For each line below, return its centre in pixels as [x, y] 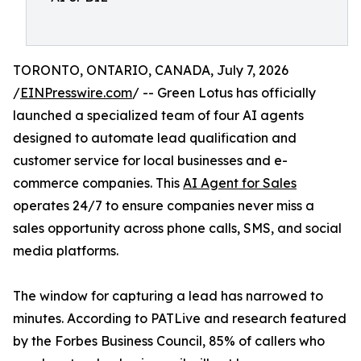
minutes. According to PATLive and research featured [180, 318]
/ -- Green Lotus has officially [224, 93]
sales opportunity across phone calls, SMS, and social [177, 228]
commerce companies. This [98, 183]
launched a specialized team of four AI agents [158, 115]
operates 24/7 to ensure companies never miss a [164, 205]
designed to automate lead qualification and [155, 138]
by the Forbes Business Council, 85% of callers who [169, 341]
